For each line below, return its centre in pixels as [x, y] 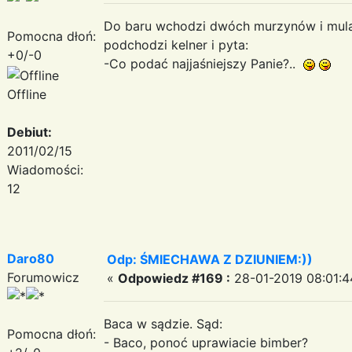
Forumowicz [43, 277]
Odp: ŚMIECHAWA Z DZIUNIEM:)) [210, 259]
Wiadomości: [45, 169]
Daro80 [31, 258]
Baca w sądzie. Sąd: [163, 323]
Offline [27, 94]
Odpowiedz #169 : [174, 278]
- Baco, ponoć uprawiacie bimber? [206, 342]
